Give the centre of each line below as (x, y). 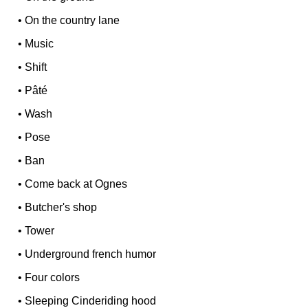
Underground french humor (91, 254)
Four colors (53, 278)
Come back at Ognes (76, 184)
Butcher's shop (61, 208)
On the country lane (73, 21)
